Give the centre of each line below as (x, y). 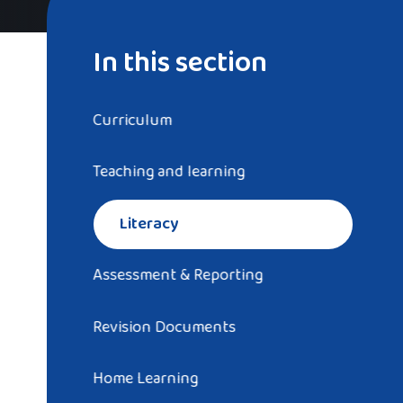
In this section (180, 63)
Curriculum (133, 121)
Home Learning (146, 379)
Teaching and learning (169, 172)
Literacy (149, 224)
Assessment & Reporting (178, 276)
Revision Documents (165, 327)
